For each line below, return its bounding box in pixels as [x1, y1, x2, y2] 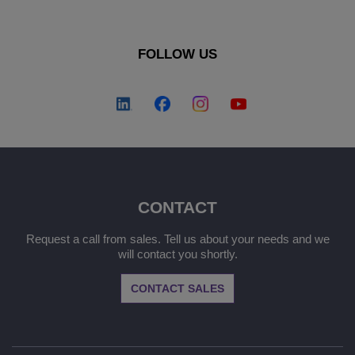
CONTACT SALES [131, 282, 224, 296]
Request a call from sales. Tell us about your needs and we [25, 232, 330, 246]
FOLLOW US [138, 47, 217, 63]
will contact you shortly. [117, 247, 238, 261]
